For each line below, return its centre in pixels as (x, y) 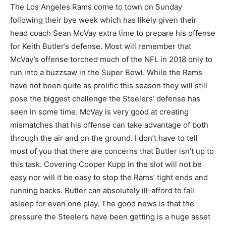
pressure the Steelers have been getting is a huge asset (110, 217)
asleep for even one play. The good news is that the (102, 204)
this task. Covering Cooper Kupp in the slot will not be (106, 164)
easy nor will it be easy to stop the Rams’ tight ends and (109, 177)
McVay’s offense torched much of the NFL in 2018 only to (111, 59)
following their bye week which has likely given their (103, 20)
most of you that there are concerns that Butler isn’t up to (112, 151)
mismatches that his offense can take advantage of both (109, 125)
